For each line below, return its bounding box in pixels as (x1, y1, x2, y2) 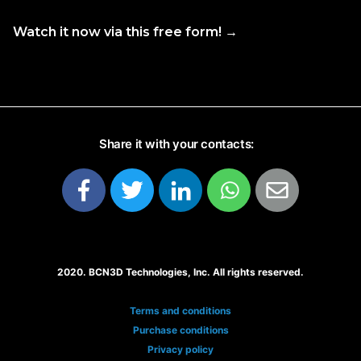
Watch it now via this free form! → (13, 24, 241, 39)
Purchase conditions (132, 324, 229, 336)
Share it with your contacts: (99, 136, 254, 151)
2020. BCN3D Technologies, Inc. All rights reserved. (57, 266, 304, 278)
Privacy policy (147, 343, 214, 355)
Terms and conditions (130, 305, 231, 317)
